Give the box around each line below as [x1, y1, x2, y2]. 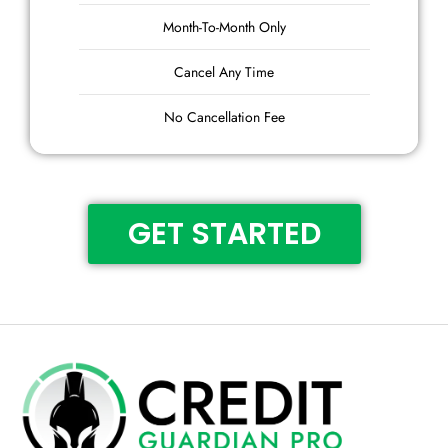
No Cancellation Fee [163, 106, 285, 127]
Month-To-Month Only [162, 16, 286, 37]
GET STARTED [127, 212, 321, 255]
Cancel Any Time [174, 61, 274, 82]
